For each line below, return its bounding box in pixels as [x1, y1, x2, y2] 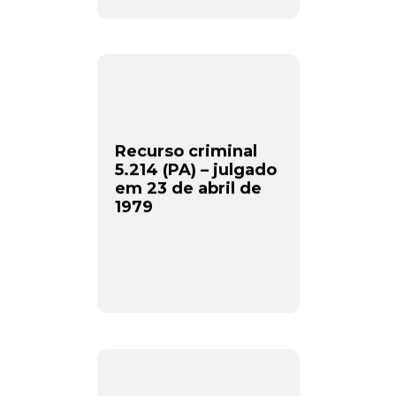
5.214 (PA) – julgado [114, 160, 277, 179]
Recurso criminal [114, 141, 257, 161]
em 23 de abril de [114, 179, 262, 198]
